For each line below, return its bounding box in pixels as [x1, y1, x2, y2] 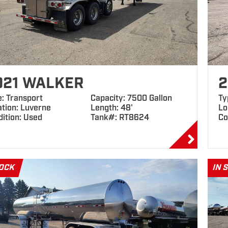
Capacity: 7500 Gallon [91, 93, 173, 104]
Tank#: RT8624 [91, 112, 150, 123]
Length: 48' [91, 103, 133, 113]
